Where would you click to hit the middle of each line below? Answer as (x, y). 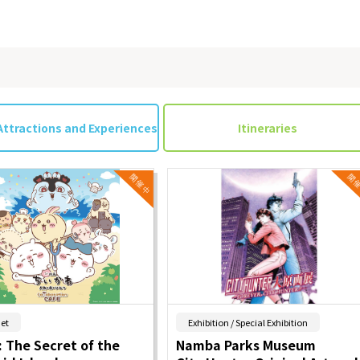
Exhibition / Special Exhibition (248, 323)
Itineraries (267, 127)
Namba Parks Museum (246, 345)
